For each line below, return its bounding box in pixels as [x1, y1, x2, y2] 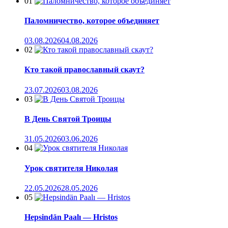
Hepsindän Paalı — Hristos [24, 213, 118, 222]
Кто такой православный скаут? [24, 65, 145, 74]
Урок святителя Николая [24, 163, 118, 173]
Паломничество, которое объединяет [24, 16, 159, 25]
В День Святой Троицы [24, 115, 111, 124]
